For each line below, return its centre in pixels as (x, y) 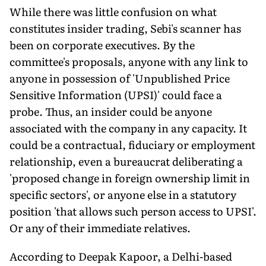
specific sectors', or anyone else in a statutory (123, 194)
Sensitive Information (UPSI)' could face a (116, 94)
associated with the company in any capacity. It (128, 128)
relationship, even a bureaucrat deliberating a (126, 161)
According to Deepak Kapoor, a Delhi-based (121, 256)
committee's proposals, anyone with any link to (129, 61)
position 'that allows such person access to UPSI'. (133, 211)
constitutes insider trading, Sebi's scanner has (125, 28)
